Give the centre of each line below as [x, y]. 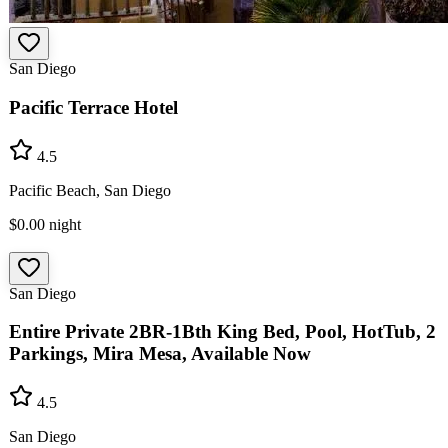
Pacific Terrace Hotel [93, 107]
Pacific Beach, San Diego [90, 190]
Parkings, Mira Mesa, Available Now [160, 354]
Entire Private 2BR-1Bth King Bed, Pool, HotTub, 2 [222, 332]
